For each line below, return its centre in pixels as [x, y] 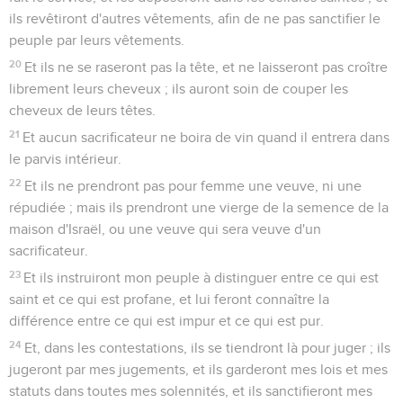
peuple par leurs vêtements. [97, 40]
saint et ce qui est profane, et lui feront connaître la [169, 299]
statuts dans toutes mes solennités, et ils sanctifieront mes [191, 391]
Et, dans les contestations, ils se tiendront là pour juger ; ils [208, 348]
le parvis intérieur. [65, 159]
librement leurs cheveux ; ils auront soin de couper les [179, 89]
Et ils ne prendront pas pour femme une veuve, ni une [193, 186]
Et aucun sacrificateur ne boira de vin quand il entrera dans [206, 137]
